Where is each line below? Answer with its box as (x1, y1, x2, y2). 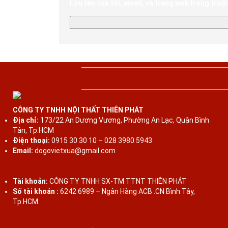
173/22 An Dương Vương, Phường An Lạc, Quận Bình (39, 116, 209, 124)
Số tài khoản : (13, 187, 59, 195)
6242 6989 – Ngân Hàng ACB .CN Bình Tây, (59, 187, 195, 195)
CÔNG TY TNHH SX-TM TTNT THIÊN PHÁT (48, 177, 187, 185)
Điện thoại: (13, 136, 50, 145)
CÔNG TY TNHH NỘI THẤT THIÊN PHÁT (13, 105, 144, 114)
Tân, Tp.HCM (13, 126, 54, 134)
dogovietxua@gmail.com (35, 146, 116, 155)
